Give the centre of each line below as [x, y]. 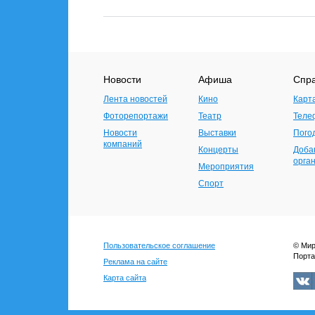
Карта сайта [125, 278]
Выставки [217, 133]
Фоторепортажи [136, 116]
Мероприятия [226, 167]
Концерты [218, 150]
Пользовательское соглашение [159, 245]
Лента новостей [135, 99]
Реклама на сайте [135, 262]
